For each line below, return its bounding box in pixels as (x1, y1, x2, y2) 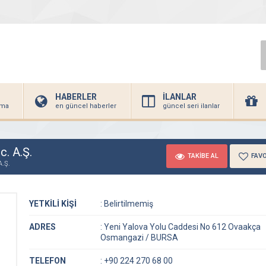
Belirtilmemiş (102, 199, 153, 208)
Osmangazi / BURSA (100, 233, 178, 242)
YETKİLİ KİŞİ (29, 199, 77, 208)
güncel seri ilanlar (163, 102, 220, 110)
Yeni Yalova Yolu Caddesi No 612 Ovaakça (102, 222, 261, 232)
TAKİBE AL (188, 151, 218, 160)
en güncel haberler (55, 102, 116, 110)
